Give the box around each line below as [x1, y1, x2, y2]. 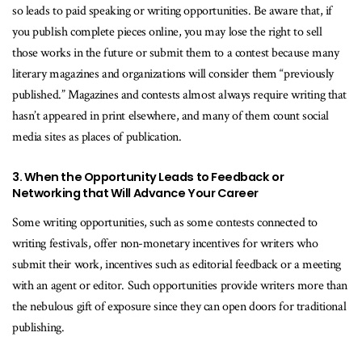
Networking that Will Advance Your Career [12, 184, 259, 201]
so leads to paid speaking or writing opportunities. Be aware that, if [12, 2, 333, 19]
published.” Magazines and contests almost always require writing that [12, 86, 347, 103]
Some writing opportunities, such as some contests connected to [12, 213, 318, 231]
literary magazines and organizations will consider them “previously [12, 65, 334, 82]
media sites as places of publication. [12, 128, 185, 145]
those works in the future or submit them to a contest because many [12, 44, 339, 61]
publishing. [12, 318, 67, 336]
